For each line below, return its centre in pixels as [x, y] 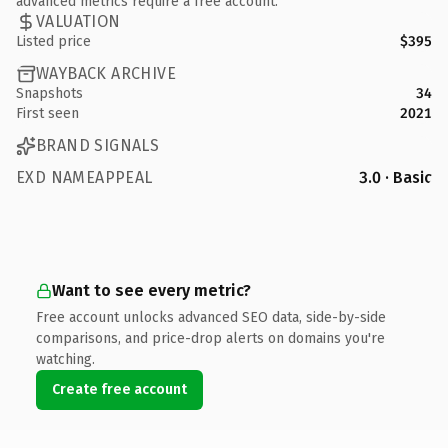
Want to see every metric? [151, 290]
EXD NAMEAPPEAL [84, 177]
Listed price [53, 41]
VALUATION [78, 21]
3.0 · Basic [395, 177]
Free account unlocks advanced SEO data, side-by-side [211, 317]
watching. [65, 359]
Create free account [119, 389]
